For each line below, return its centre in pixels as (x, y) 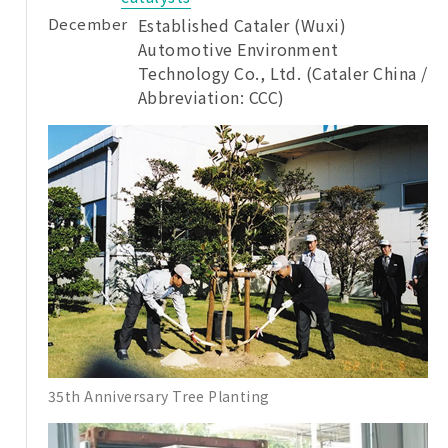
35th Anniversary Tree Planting (159, 395)
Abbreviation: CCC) (211, 97)
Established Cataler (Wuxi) (242, 25)
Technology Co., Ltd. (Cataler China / (282, 73)
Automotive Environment (238, 49)
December (88, 24)
